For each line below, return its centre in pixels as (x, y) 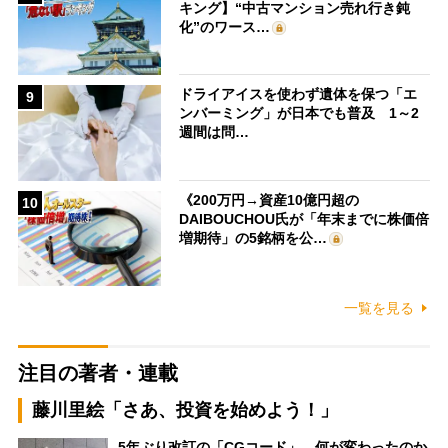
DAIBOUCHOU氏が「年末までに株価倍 (304, 218)
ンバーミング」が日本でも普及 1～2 (299, 113)
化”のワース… (225, 26)
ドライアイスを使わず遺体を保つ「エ (298, 94)
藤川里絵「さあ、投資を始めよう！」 (184, 410)
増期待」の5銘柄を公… (253, 237)
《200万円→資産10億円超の (269, 199)
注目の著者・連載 (97, 373)
